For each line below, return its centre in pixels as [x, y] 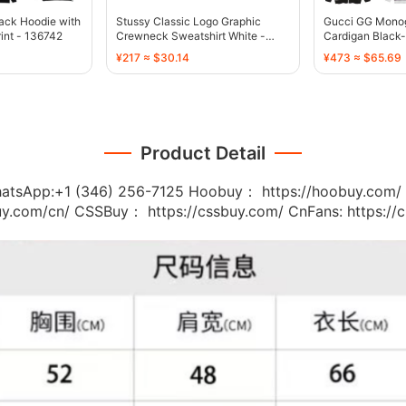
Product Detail [203, 153]
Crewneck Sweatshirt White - [191, 35]
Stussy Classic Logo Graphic [188, 21]
